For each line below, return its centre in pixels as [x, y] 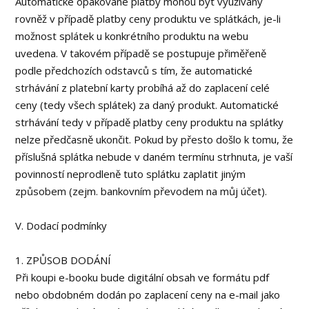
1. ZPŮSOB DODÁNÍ [63, 260]
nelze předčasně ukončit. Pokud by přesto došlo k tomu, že [154, 139]
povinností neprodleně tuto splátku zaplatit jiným [131, 174]
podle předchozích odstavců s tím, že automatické [134, 70]
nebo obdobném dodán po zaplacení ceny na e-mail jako [148, 295]
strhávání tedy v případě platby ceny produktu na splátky [150, 122]
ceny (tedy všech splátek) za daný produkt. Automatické [147, 105]
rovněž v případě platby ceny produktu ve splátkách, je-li [148, 19]
